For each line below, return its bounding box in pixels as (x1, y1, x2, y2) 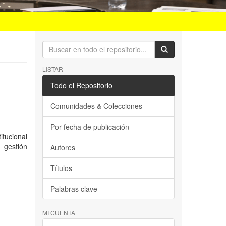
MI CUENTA (42, 208, 75, 217)
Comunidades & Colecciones (50, 100, 142, 111)
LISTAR (42, 64, 63, 73)
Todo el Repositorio (50, 80, 112, 90)
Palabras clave (50, 183, 97, 194)
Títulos (50, 162, 72, 173)
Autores (50, 142, 75, 152)
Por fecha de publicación (50, 121, 129, 132)
